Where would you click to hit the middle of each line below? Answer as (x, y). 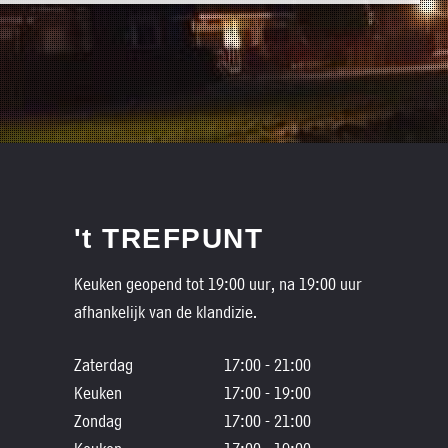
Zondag (97, 420)
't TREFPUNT (168, 238)
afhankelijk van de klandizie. (165, 311)
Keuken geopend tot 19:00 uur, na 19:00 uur (217, 283)
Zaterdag (103, 364)
